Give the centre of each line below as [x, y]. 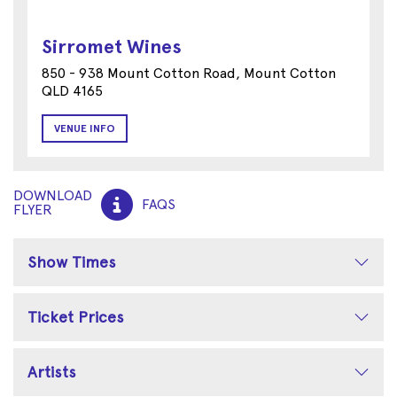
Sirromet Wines [112, 46]
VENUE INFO [85, 128]
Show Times [72, 261]
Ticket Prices [76, 316]
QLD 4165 [72, 90]
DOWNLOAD [53, 195]
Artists [52, 371]
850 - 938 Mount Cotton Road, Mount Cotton [189, 73]
